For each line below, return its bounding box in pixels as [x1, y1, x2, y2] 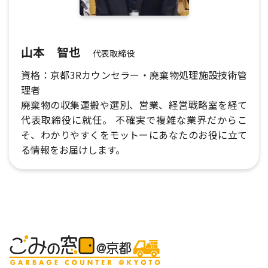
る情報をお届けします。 [21, 142, 125, 157]
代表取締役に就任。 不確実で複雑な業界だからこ [21, 112, 247, 127]
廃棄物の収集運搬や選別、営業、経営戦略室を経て [21, 98, 247, 112]
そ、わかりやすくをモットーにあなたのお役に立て [21, 127, 247, 142]
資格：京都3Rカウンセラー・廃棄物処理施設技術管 [21, 68, 247, 83]
